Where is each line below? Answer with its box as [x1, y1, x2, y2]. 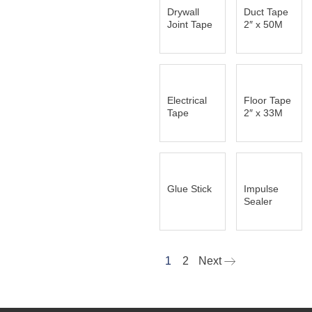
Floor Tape [243, 95, 291, 107]
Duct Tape [243, 6, 288, 18]
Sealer [243, 196, 272, 208]
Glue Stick [166, 183, 212, 195]
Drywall [166, 6, 199, 18]
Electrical [166, 95, 207, 107]
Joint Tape [166, 19, 212, 31]
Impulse [243, 183, 279, 195]
